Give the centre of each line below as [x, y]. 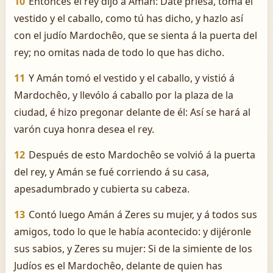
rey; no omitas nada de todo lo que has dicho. [119, 52]
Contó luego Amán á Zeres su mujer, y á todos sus [143, 214]
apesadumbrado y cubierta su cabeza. [102, 189]
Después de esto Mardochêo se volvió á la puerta [142, 155]
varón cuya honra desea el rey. [84, 129]
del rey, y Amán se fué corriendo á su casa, [112, 172]
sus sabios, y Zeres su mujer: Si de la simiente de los [133, 249]
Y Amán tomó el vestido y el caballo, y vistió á [132, 78]
